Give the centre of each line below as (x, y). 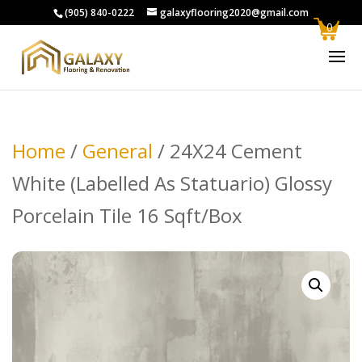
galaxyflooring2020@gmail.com (234, 13)
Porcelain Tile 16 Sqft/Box (127, 215)
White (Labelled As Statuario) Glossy (172, 183)
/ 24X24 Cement (227, 151)
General (118, 151)
